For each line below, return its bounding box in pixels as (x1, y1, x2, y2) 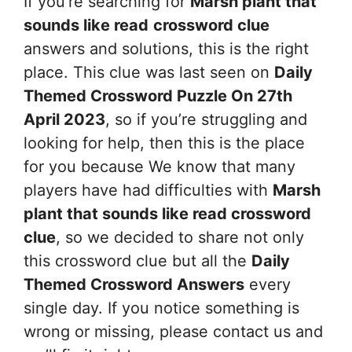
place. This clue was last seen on (24, 62, 274, 82)
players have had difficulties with (24, 180, 273, 200)
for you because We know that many (24, 156, 295, 176)
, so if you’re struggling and (105, 109, 307, 129)
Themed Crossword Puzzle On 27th (24, 86, 292, 105)
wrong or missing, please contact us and (24, 321, 323, 341)
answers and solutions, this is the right (24, 38, 309, 58)
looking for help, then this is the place (24, 133, 305, 152)
